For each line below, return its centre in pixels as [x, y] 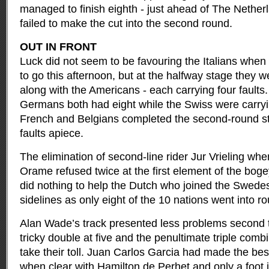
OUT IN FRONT [58, 47]
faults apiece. [52, 133]
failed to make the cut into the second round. [126, 23]
